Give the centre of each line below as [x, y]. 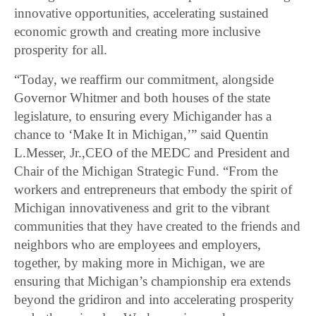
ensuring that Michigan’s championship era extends [153, 281]
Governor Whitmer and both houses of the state [142, 98]
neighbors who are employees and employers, [138, 245]
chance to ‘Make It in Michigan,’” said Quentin [142, 135]
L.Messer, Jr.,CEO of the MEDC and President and [152, 153]
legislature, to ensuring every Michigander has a [143, 116]
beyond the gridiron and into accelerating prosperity [154, 300]
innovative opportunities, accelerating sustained [142, 13]
